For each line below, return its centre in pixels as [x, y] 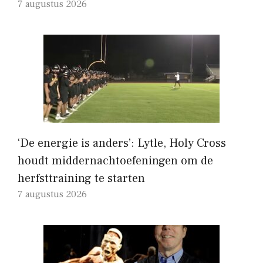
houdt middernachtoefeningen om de [115, 161]
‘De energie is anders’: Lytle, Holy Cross [122, 143]
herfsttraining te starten [81, 178]
